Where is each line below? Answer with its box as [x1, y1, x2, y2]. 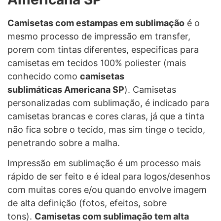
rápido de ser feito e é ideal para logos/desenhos [7, 171, 210, 182]
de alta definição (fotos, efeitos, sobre [7, 198, 167, 209]
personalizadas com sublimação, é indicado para [7, 97, 209, 108]
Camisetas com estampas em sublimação [7, 17, 184, 28]
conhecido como [7, 71, 80, 81]
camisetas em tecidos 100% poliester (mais [7, 57, 186, 68]
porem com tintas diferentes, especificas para [7, 44, 199, 55]
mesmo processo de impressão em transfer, [7, 31, 190, 41]
